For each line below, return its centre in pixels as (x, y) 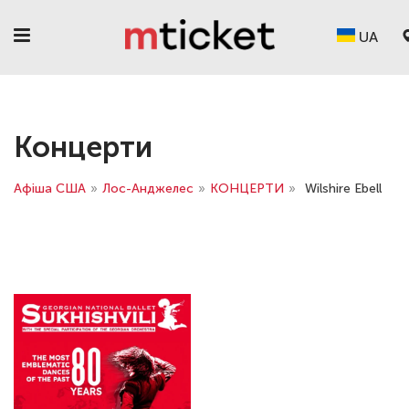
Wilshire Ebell (343, 189)
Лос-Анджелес (148, 189)
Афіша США (50, 189)
